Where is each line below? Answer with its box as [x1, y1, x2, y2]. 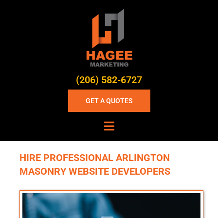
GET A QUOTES [85, 96, 133, 105]
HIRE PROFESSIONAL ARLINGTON [19, 151, 170, 163]
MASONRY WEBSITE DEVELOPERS [19, 165, 170, 177]
